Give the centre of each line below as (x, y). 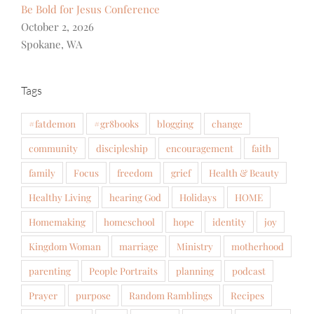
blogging (175, 123)
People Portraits (123, 270)
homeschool (129, 221)
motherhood (258, 246)
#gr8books (116, 123)
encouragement (200, 148)
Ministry (195, 246)
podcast (249, 270)
